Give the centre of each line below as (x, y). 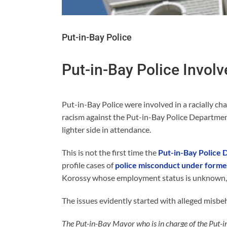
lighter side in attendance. (106, 129)
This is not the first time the (110, 152)
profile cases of (88, 165)
